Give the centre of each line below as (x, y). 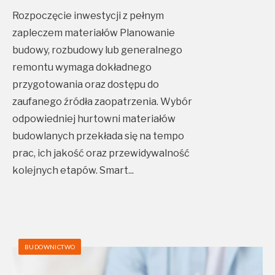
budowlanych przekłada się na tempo (98, 136)
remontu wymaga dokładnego (82, 68)
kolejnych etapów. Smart (70, 171)
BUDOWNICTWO (50, 247)
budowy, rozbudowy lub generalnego (97, 50)
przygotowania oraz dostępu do (86, 85)
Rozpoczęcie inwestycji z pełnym (88, 16)
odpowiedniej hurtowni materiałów (94, 119)
